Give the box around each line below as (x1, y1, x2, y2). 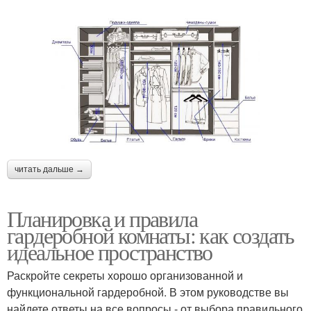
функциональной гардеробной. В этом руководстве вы (7, 283, 289, 300)
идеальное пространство (7, 236, 212, 267)
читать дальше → (15, 164, 84, 174)
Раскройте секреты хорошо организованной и (7, 267, 243, 283)
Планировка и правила (7, 203, 197, 233)
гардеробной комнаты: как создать (7, 219, 294, 250)
